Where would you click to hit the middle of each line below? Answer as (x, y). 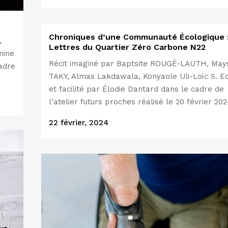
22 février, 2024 (79, 123)
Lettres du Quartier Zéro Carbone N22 (127, 47)
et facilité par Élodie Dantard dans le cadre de (136, 89)
